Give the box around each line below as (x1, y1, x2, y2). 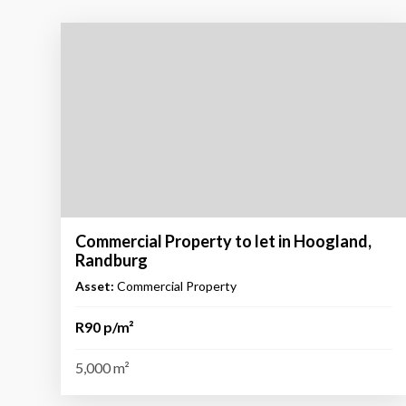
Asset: (75, 277, 115, 294)
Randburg (75, 249, 149, 270)
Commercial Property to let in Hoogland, (75, 230, 372, 251)
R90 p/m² (75, 317, 135, 335)
